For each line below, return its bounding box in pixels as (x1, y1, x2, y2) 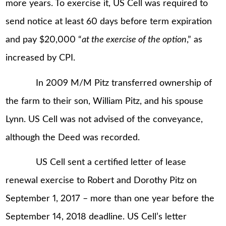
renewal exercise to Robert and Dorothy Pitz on (6, 176, 197, 186)
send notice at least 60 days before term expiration (6, 17, 212, 27)
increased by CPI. (6, 53, 76, 63)
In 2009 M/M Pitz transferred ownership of (6, 78, 212, 88)
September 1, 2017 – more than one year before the (6, 194, 215, 204)
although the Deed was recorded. (6, 133, 140, 142)
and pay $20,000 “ (6, 35, 82, 45)
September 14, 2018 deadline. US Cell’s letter (6, 212, 187, 222)
